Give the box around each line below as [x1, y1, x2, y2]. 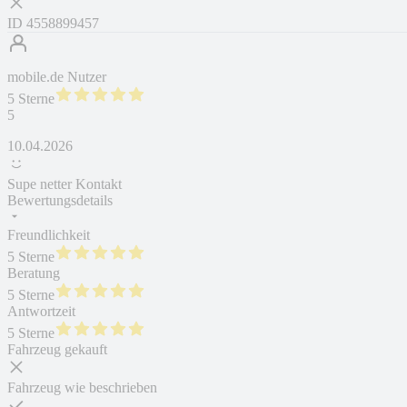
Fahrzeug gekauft [7, 342, 107, 358]
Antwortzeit [7, 303, 75, 320]
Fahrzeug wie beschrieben [7, 380, 157, 396]
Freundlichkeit [7, 227, 90, 243]
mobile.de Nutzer [7, 69, 106, 85]
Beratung [7, 265, 60, 282]
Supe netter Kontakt [7, 176, 122, 193]
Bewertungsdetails [7, 193, 113, 209]
